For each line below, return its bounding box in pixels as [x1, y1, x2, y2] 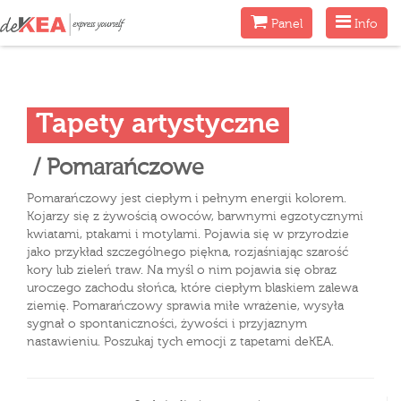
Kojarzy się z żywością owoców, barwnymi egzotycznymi [27, 210, 363, 223]
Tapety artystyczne [36, 112, 280, 139]
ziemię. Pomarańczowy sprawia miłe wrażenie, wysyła [27, 300, 344, 312]
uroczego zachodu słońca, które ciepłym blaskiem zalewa [27, 282, 358, 294]
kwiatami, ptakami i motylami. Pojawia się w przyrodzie [27, 228, 349, 241]
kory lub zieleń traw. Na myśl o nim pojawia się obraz [27, 264, 337, 277]
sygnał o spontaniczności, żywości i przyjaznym [27, 318, 307, 330]
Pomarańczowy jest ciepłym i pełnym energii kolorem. [27, 192, 346, 205]
